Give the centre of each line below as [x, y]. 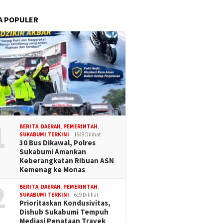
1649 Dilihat [88, 135]
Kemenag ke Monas [53, 170]
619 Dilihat [87, 195]
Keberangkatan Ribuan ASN [67, 161]
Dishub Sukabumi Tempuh [64, 212]
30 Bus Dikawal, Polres [58, 143]
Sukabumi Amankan [53, 152]
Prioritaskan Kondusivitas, [65, 203]
